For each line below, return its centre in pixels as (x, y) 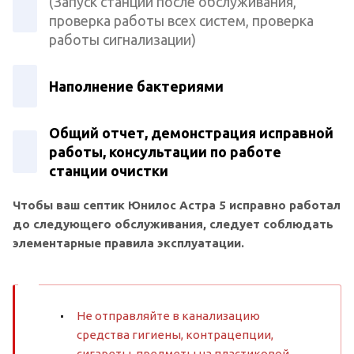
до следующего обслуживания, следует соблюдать (173, 224)
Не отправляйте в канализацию (168, 315)
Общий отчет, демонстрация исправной (191, 132)
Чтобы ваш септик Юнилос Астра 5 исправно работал (177, 205)
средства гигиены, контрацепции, (175, 334)
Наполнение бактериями (136, 86)
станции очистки (109, 170)
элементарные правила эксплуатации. (128, 243)
